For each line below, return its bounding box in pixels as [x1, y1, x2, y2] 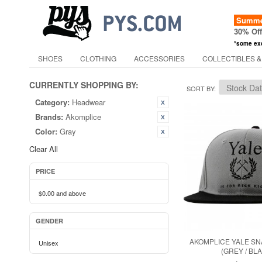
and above [54, 188, 86, 198]
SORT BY [186, 84, 214, 93]
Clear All [29, 143, 58, 154]
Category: [35, 96, 70, 108]
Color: [35, 126, 57, 137]
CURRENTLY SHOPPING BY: [29, 79, 139, 91]
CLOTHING [80, 53, 116, 63]
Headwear [72, 96, 105, 108]
